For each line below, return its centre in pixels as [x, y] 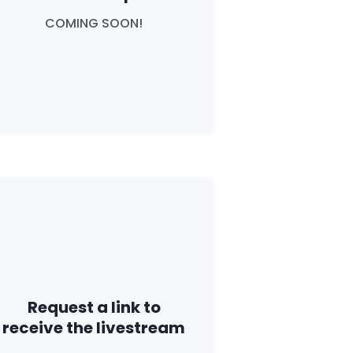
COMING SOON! [94, 23]
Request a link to [94, 307]
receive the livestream [94, 327]
